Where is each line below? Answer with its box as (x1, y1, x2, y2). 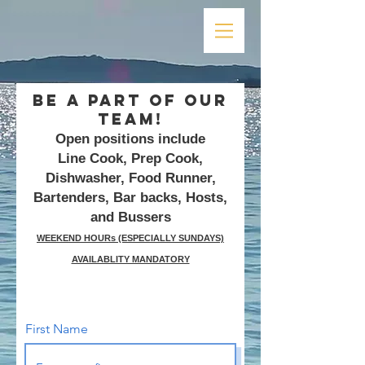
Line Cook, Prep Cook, (58, 151, 203, 166)
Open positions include (55, 131, 205, 147)
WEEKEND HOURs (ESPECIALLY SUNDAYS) (37, 233, 224, 243)
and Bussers (90, 209, 171, 225)
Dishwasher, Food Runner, (45, 170, 216, 186)
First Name (25, 321, 88, 336)
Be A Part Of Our (33, 90, 228, 110)
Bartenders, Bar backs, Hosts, (33, 190, 227, 205)
